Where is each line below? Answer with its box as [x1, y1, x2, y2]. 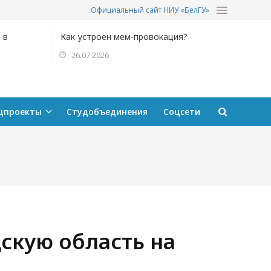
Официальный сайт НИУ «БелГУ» [91, 5, 209, 15]
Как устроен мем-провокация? [60, 31, 188, 42]
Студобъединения [67, 105, 148, 117]
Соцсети [163, 105, 200, 117]
